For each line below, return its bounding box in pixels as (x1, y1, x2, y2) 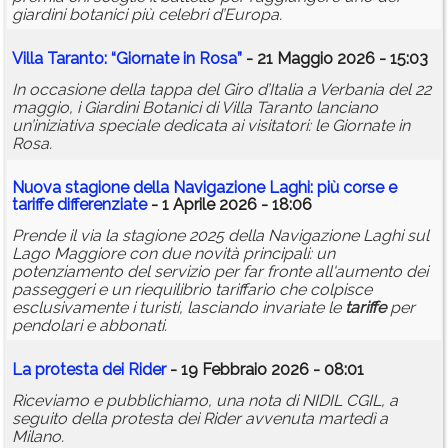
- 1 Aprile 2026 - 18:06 (147, 195, 312, 215)
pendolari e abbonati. (12, 316, 167, 336)
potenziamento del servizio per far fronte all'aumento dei (12, 262, 428, 282)
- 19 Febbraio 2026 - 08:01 (166, 360, 364, 380)
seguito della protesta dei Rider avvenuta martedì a (12, 409, 388, 429)
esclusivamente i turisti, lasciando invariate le (12, 298, 345, 318)
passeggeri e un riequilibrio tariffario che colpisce (12, 280, 372, 300)
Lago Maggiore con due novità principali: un (12, 244, 335, 264)
